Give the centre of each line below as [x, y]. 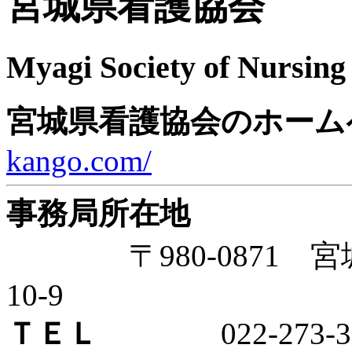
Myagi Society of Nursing [176, 67]
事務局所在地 [98, 213]
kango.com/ [79, 160]
